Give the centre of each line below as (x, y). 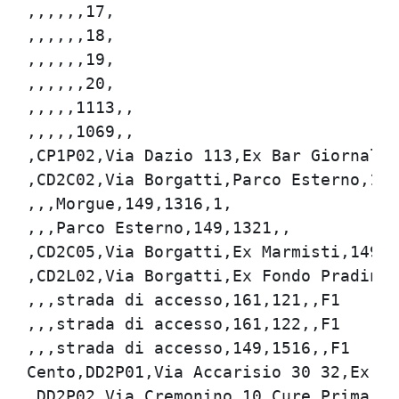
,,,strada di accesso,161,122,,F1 (183, 323)
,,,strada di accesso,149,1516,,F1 (188, 347)
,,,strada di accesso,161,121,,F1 (183, 299)
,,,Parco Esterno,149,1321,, (159, 227)
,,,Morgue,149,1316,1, (130, 203)
